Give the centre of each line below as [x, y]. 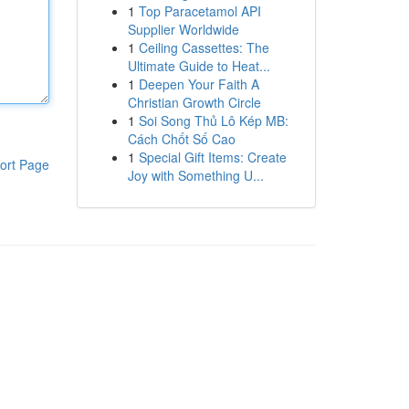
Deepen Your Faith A [199, 84]
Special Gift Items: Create [212, 157]
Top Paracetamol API [199, 11]
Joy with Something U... [195, 175]
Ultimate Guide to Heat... [199, 66]
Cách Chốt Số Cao [181, 139]
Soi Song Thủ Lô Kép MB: [213, 121]
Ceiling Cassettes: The [204, 47]
